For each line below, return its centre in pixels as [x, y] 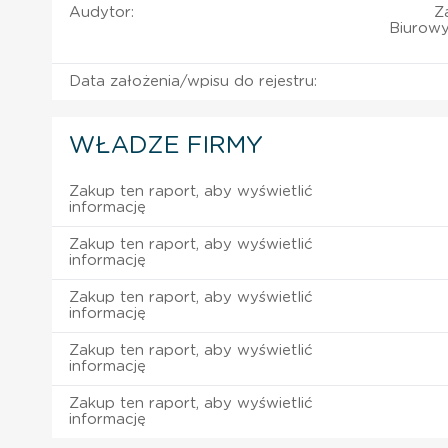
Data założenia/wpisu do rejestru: [193, 81]
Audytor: [101, 12]
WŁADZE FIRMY [166, 145]
